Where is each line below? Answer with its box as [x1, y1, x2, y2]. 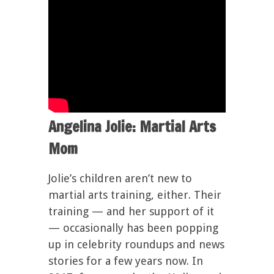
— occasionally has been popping [48, 221, 218, 234]
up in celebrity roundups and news [48, 238, 224, 251]
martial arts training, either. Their [48, 188, 221, 201]
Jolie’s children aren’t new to [48, 172, 192, 185]
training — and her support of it [48, 205, 214, 218]
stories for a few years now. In [48, 254, 203, 267]
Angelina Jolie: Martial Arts [48, 116, 216, 137]
